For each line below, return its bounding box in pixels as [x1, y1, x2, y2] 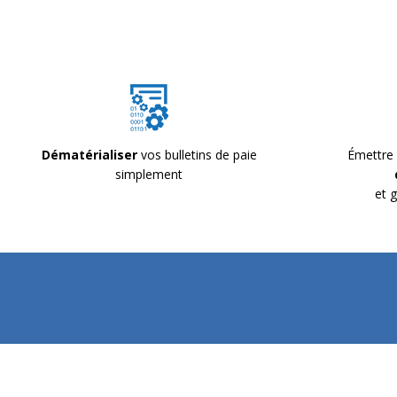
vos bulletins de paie [136, 145, 257, 163]
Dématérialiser [41, 145, 137, 163]
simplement [115, 165, 183, 183]
